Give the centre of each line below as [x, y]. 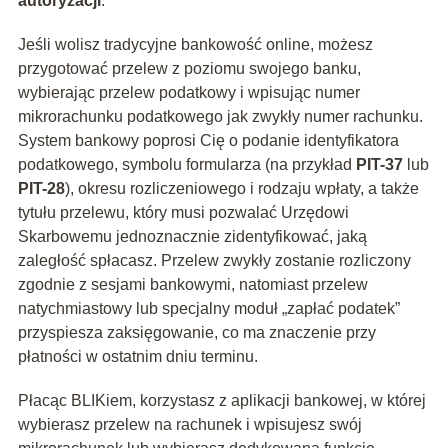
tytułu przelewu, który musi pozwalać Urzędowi [183, 213]
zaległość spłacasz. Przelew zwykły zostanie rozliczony [214, 261]
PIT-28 [41, 189]
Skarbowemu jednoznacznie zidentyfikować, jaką [192, 237]
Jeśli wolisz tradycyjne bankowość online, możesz [195, 45]
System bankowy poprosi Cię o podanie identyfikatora [208, 141]
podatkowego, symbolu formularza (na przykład [186, 165]
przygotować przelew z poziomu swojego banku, [189, 69]
